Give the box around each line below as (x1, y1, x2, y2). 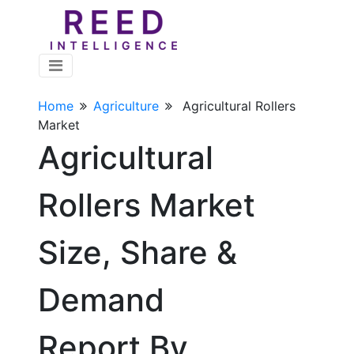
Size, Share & (38, 233, 237, 272)
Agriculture (93, 98, 159, 114)
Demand (38, 281, 164, 319)
